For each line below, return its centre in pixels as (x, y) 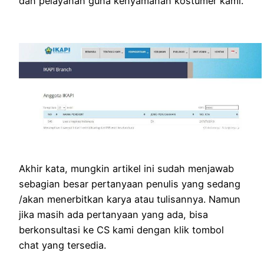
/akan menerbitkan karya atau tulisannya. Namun (130, 199)
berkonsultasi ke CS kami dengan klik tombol (121, 230)
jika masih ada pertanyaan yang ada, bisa (113, 215)
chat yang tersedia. (62, 245)
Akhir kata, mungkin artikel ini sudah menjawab (126, 169)
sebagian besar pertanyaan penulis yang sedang (130, 184)
